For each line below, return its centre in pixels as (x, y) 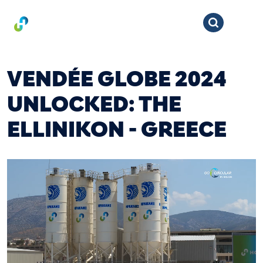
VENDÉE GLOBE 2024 (117, 79)
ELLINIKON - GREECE (117, 129)
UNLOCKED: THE (94, 104)
